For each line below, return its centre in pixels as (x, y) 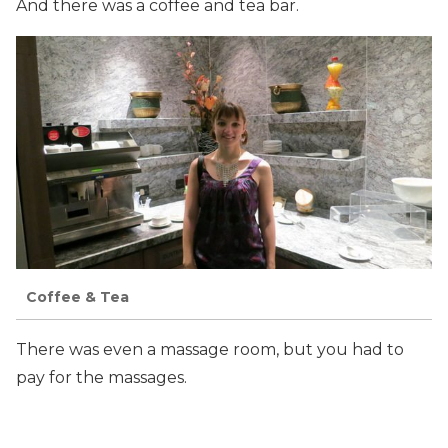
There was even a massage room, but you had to (210, 349)
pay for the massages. (101, 377)
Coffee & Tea (77, 297)
